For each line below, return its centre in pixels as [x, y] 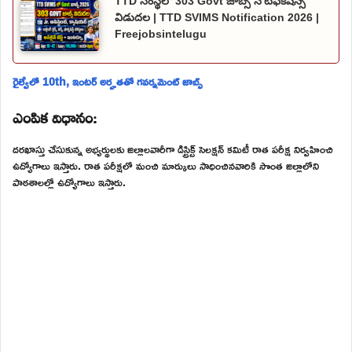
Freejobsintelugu [161, 33]
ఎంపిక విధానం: [55, 116]
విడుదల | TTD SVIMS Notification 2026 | [217, 17]
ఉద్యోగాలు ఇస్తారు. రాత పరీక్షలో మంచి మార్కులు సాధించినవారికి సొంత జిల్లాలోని [166, 166]
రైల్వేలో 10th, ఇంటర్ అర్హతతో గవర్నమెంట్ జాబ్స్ [108, 82]
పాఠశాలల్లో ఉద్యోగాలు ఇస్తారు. [69, 182]
